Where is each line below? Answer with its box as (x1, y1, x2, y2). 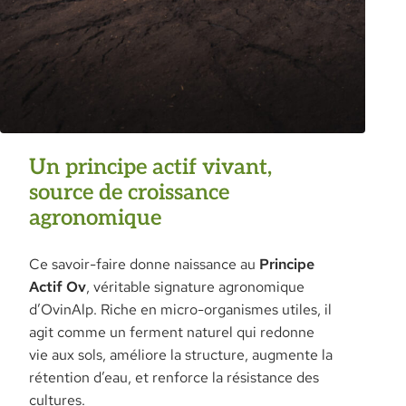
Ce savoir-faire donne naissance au (29, 255, 260, 275)
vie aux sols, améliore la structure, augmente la (29, 345, 333, 365)
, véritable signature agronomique (86, 277, 305, 297)
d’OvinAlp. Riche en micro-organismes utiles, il (29, 300, 333, 320)
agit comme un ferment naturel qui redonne (29, 323, 315, 343)
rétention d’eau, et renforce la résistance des (29, 368, 320, 388)
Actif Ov (29, 277, 87, 297)
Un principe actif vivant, (29, 154, 273, 181)
